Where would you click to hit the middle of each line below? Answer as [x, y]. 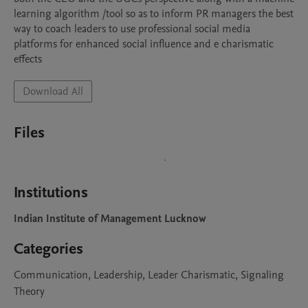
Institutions [51, 192]
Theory [29, 291]
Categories [48, 249]
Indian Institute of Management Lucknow [110, 219]
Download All [53, 91]
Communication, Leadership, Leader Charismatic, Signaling [149, 275]
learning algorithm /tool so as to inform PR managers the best [154, 14]
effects [28, 59]
